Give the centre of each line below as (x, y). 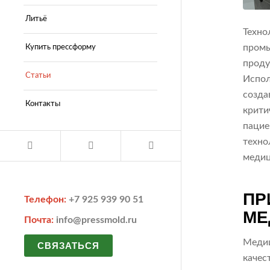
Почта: (40, 220)
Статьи (38, 75)
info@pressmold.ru (96, 220)
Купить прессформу (61, 47)
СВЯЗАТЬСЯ (68, 245)
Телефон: (46, 200)
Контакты (43, 104)
